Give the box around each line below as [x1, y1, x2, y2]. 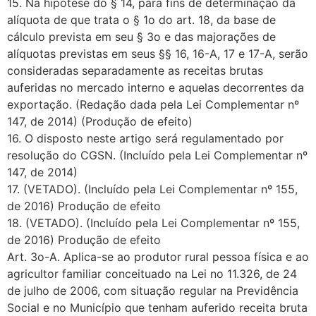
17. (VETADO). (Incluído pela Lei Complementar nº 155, [7, 181, 298, 196]
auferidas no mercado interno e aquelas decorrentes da [7, 80, 304, 95]
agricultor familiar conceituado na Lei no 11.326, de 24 [7, 266, 297, 281]
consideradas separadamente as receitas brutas [7, 63, 263, 78]
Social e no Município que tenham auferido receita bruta [7, 300, 308, 315]
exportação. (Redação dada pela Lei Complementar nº [7, 97, 299, 111]
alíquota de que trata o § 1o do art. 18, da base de [7, 12, 276, 27]
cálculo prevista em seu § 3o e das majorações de [7, 29, 276, 44]
